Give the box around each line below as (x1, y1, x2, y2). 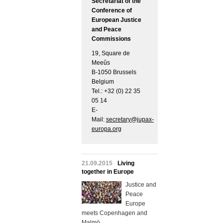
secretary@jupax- (106, 116, 154, 123)
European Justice (91, 16, 141, 24)
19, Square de (91, 50, 130, 57)
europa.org (91, 125, 121, 133)
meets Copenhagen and (81, 210, 147, 217)
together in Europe (81, 168, 134, 176)
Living (117, 160, 134, 167)
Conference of (91, 7, 132, 14)
